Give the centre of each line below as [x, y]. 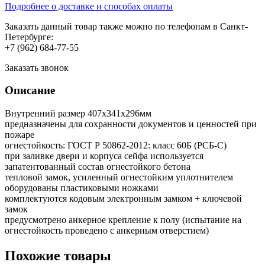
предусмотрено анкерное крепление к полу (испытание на [123, 220]
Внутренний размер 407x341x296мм [78, 114]
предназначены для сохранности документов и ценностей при [131, 124]
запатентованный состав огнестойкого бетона [98, 167]
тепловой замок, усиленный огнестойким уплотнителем [119, 177]
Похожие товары [58, 256]
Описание [30, 91]
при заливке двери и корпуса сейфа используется [104, 156]
